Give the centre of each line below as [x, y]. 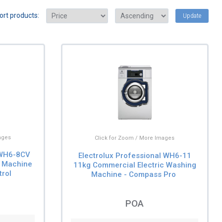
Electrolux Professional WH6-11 [135, 155]
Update [192, 16]
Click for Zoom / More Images [135, 138]
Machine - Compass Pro [134, 174]
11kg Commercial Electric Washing [135, 165]
